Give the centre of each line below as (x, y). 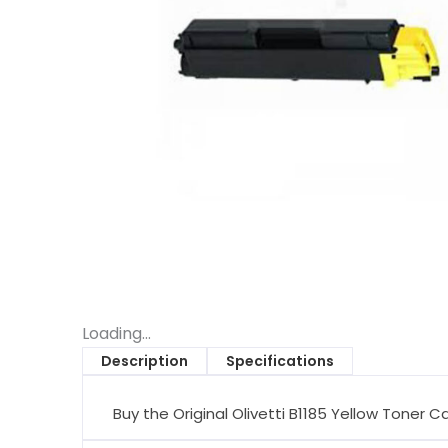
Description (144, 361)
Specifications (280, 361)
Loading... (116, 333)
